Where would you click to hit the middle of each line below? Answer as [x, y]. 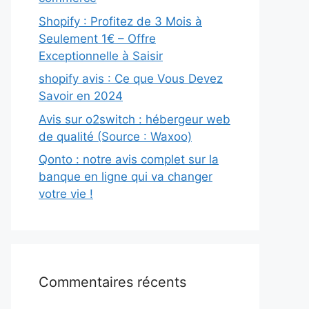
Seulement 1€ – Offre [97, 38]
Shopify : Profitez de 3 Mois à [120, 21]
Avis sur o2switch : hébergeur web [134, 119]
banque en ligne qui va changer [126, 177]
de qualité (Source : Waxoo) [115, 136]
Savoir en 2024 [81, 96]
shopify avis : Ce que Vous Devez [131, 79]
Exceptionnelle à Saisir [101, 56]
